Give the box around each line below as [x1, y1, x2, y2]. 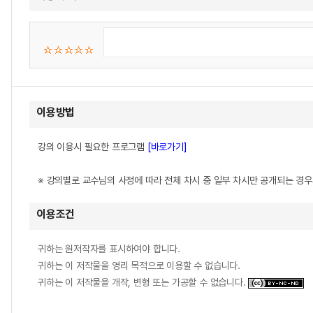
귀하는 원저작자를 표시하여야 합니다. [38, 243, 180, 254]
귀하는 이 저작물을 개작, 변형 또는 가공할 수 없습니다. [38, 277, 249, 288]
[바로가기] [147, 141, 187, 152]
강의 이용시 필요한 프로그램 [38, 141, 147, 152]
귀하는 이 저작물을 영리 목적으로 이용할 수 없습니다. [38, 260, 240, 271]
